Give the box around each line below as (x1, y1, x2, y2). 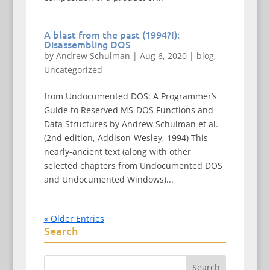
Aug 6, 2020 (139, 50, 187, 61)
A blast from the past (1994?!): (43, 28, 180, 41)
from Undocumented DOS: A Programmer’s (43, 90, 217, 102)
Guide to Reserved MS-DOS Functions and (43, 104, 213, 116)
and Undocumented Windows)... (43, 174, 174, 185)
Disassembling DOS (43, 37, 131, 51)
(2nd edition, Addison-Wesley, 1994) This (43, 132, 208, 143)
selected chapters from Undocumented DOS (43, 160, 222, 171)
